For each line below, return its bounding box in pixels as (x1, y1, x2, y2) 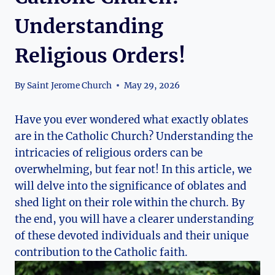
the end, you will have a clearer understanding (15, 212, 254, 226)
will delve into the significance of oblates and (15, 179, 247, 193)
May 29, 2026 (124, 80, 180, 91)
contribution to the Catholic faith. (15, 245, 188, 259)
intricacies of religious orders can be (15, 145, 203, 160)
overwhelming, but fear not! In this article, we (15, 162, 252, 176)
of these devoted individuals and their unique (15, 228, 249, 242)
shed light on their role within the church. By (15, 195, 245, 209)
